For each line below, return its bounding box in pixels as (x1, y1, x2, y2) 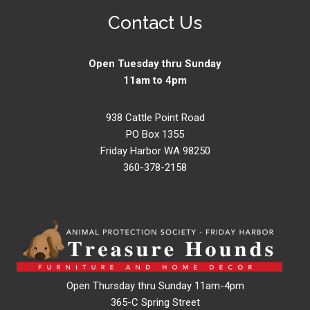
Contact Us (108, 12, 202, 34)
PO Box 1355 (126, 128, 184, 141)
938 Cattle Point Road (105, 111, 205, 125)
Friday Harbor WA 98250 (100, 145, 210, 158)
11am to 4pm (123, 74, 187, 87)
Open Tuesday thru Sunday (89, 57, 221, 71)
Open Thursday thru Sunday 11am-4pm (66, 280, 244, 293)
